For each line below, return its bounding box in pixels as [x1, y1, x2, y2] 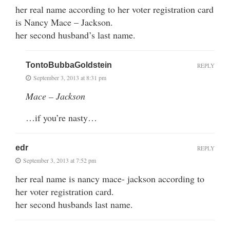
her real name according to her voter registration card [15, 3, 214, 15]
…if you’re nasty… [26, 111, 97, 124]
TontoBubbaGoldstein [26, 60, 112, 69]
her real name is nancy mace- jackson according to [15, 172, 204, 185]
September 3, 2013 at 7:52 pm [23, 156, 96, 164]
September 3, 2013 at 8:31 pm [33, 73, 106, 82]
